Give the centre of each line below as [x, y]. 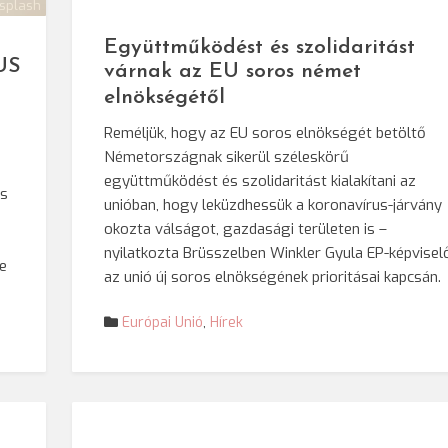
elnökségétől [165, 98]
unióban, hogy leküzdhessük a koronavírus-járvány [273, 205]
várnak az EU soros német [233, 72]
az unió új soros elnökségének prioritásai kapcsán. [273, 277]
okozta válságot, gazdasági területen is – [246, 229]
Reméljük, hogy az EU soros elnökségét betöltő [265, 133]
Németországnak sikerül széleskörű [227, 157]
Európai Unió [163, 322]
